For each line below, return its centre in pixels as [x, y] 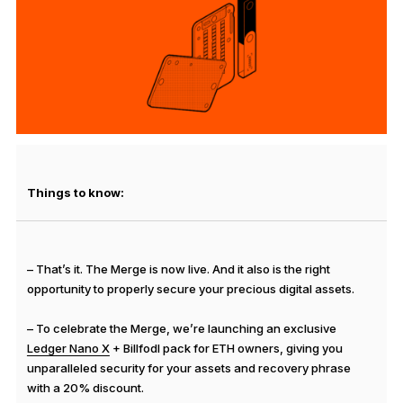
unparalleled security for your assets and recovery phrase [188, 368]
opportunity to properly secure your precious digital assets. [190, 289]
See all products [112, 18]
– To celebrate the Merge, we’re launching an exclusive [181, 329]
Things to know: [75, 193]
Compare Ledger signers [127, 81]
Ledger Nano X [68, 349]
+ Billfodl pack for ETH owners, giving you [226, 349]
